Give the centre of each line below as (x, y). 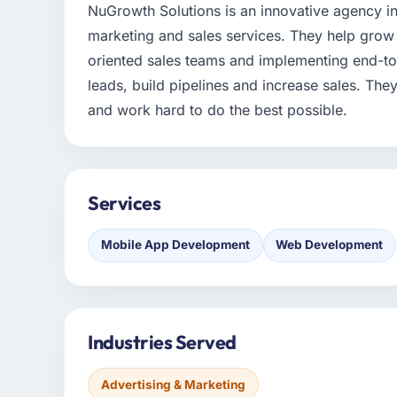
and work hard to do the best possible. (218, 110)
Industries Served (162, 343)
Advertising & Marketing (173, 384)
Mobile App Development (175, 245)
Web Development (330, 245)
